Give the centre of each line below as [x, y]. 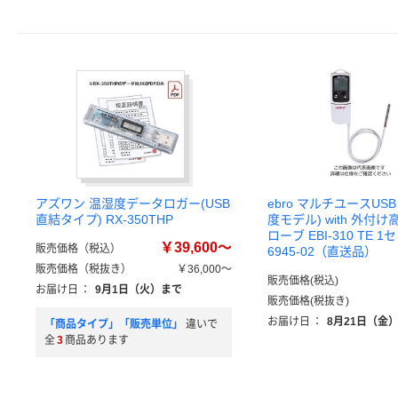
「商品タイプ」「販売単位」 [114, 324]
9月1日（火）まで [139, 290]
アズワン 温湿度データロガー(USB [133, 203]
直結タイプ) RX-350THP [104, 219]
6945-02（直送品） [322, 251]
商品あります [97, 340]
